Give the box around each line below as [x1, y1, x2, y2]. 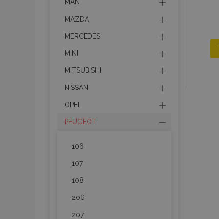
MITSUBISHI [65, 66, 101, 74]
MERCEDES [65, 32, 100, 40]
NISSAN [65, 84, 88, 91]
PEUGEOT [65, 118, 96, 126]
